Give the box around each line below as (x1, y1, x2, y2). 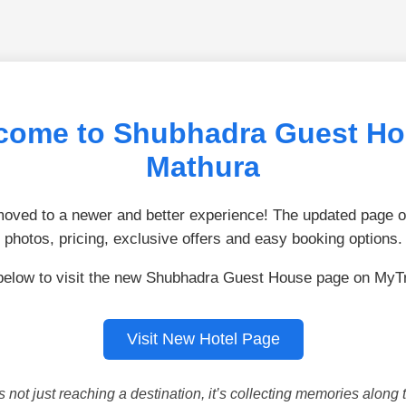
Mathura (146, 150, 260, 184)
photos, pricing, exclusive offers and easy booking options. (4, 229, 402, 247)
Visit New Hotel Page (126, 329, 280, 348)
